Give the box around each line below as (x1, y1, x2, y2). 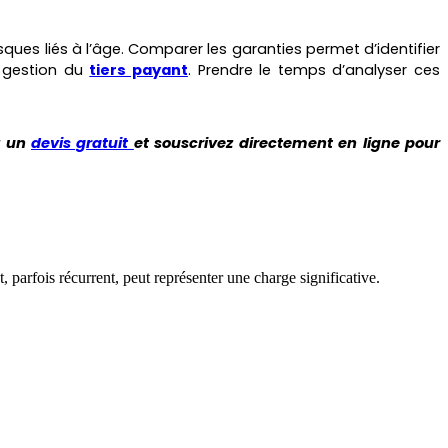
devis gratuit (30, 133, 134, 154)
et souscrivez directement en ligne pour (133, 133, 441, 154)
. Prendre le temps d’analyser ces (187, 59, 441, 80)
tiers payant (89, 59, 188, 80)
